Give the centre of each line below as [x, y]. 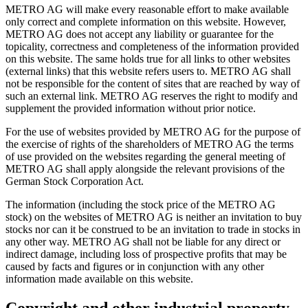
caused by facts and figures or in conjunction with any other [135, 267]
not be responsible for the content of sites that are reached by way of [153, 84]
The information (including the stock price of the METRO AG [141, 205]
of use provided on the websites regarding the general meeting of [145, 157]
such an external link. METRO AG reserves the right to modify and [152, 96]
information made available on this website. [99, 279]
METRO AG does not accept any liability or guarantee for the [140, 34]
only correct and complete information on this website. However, [146, 22]
